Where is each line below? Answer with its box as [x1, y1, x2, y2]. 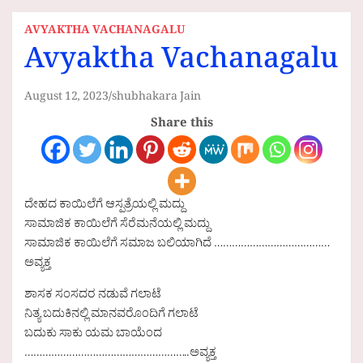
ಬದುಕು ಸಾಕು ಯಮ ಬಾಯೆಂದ [24, 325, 162, 346]
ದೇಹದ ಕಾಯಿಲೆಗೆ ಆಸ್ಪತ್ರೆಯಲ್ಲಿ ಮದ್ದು [24, 196, 185, 217]
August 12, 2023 [24, 89, 109, 109]
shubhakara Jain [112, 89, 201, 109]
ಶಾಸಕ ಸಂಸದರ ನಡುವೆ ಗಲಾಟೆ [24, 286, 161, 307]
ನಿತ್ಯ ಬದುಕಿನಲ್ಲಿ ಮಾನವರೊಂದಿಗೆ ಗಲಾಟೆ [24, 305, 199, 327]
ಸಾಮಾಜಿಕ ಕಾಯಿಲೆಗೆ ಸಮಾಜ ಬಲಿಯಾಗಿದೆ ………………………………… [24, 235, 330, 256]
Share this [150, 115, 213, 136]
